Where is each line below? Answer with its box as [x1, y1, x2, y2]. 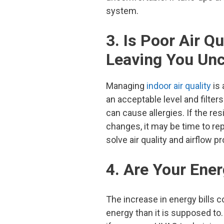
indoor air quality [146, 80, 211, 91]
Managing [106, 80, 146, 91]
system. [106, 5, 138, 16]
